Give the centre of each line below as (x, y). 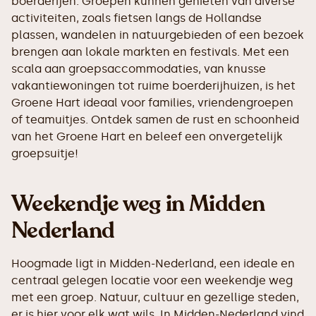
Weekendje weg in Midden (138, 204)
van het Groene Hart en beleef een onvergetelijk (147, 136)
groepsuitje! (45, 153)
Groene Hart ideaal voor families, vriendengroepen (152, 103)
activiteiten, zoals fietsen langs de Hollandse (136, 18)
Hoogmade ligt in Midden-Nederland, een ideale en (153, 263)
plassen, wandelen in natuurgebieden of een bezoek (158, 35)
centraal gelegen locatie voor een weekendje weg (152, 280)
